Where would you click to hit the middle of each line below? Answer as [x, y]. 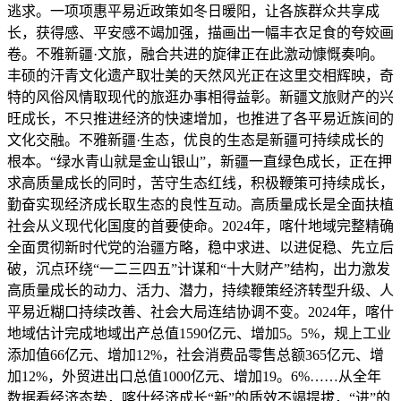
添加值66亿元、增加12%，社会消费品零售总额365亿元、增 [196, 354]
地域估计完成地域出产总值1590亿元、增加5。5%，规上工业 [199, 333]
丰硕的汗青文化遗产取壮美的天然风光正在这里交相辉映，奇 [200, 75]
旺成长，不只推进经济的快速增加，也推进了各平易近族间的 [200, 118]
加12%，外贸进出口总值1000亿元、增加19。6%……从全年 [194, 376]
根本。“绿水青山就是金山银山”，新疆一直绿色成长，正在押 [200, 161]
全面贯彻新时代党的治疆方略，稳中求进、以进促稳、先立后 [200, 247]
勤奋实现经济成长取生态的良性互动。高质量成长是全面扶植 [200, 204]
